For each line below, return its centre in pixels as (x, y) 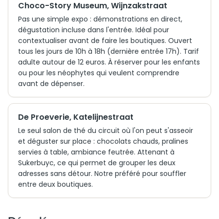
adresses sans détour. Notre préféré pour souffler (102, 174)
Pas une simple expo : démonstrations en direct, (100, 19)
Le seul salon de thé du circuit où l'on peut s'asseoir (106, 131)
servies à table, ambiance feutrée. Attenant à (96, 152)
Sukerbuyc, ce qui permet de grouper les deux (97, 163)
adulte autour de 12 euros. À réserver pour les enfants (109, 62)
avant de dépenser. (51, 84)
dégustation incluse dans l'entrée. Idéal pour (94, 30)
